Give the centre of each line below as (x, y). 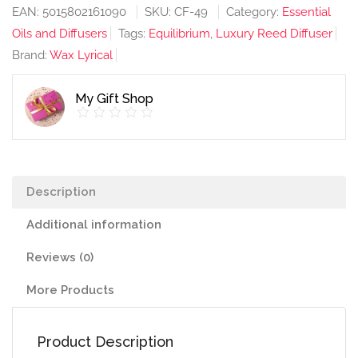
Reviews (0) (60, 257)
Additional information (94, 224)
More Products (70, 290)
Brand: (31, 55)
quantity (34, 68)
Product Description (105, 341)
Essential (306, 12)
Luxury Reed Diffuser (274, 33)
